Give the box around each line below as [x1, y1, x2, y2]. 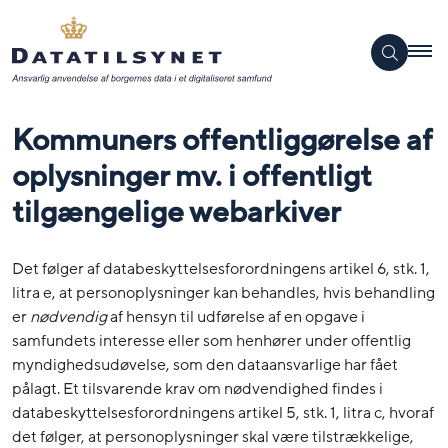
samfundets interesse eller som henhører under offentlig [12, 330, 411, 353]
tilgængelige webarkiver [12, 192, 341, 232]
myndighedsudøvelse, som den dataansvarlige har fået [12, 354, 398, 377]
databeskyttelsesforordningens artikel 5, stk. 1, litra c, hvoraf [12, 402, 434, 425]
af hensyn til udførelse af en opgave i [107, 306, 365, 329]
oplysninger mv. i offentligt [12, 156, 372, 196]
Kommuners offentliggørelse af [12, 120, 433, 160]
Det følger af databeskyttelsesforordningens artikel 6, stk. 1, [12, 258, 430, 281]
